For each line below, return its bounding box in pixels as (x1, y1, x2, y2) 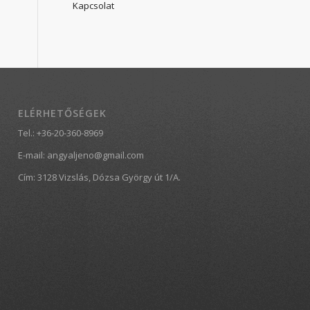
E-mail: (18, 149, 48, 162)
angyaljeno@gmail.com (47, 149, 145, 162)
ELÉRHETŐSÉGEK (18, 107, 107, 120)
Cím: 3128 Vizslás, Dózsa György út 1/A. (18, 171, 181, 184)
